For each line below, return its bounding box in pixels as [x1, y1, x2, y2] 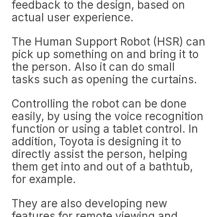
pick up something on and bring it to [12, 47, 199, 61]
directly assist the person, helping [12, 147, 187, 160]
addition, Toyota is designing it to [12, 135, 181, 148]
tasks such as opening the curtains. [12, 73, 197, 86]
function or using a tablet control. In [12, 122, 198, 135]
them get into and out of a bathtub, [12, 160, 193, 173]
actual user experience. [12, 11, 134, 24]
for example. [12, 172, 76, 186]
